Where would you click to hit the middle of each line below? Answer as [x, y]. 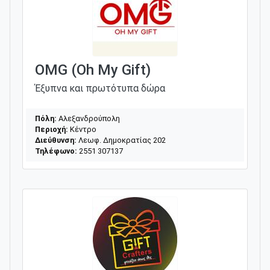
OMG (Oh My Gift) [93, 70]
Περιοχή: [52, 129]
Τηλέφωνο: [56, 151]
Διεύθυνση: [56, 140]
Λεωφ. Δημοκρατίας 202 [121, 140]
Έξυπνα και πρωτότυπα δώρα [100, 88]
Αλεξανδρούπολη [88, 118]
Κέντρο [82, 129]
